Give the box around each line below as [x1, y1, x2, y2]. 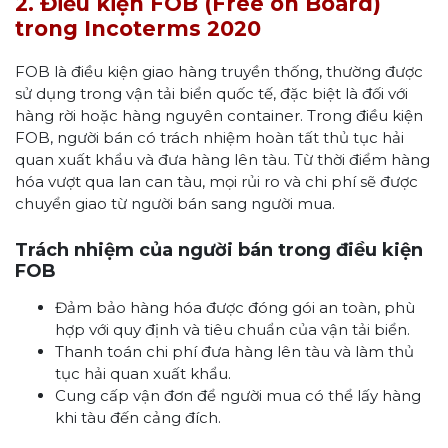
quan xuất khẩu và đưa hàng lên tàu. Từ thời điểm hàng [15, 149, 430, 169]
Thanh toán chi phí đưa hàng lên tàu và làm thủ [55, 341, 414, 361]
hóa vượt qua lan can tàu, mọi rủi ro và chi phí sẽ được [15, 171, 418, 191]
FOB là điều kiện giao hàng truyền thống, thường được [15, 61, 423, 81]
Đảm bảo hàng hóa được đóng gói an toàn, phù [55, 297, 415, 317]
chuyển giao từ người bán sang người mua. [15, 193, 335, 213]
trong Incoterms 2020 [15, 15, 261, 41]
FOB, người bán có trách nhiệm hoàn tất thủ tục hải [15, 127, 404, 147]
